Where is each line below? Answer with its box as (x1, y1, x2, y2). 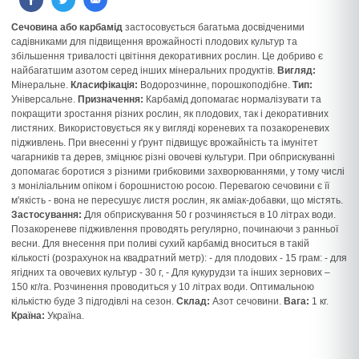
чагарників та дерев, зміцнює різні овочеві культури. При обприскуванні (11, 151, 335, 163)
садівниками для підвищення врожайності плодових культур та (11, 36, 297, 47)
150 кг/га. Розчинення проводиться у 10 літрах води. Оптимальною (11, 281, 314, 292)
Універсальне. (11, 94, 78, 105)
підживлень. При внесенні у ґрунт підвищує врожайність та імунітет (11, 137, 318, 148)
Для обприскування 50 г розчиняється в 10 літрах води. (82, 209, 336, 220)
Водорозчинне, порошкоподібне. (138, 79, 292, 91)
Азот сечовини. (210, 296, 284, 307)
